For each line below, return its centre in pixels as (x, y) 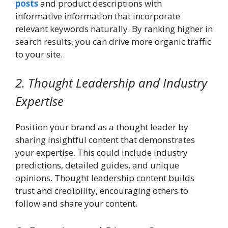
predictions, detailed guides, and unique (97, 165)
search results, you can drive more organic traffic (113, 42)
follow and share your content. (77, 203)
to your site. (39, 54)
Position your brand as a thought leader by (102, 127)
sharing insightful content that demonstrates (105, 139)
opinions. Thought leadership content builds (105, 178)
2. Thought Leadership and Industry (111, 82)
